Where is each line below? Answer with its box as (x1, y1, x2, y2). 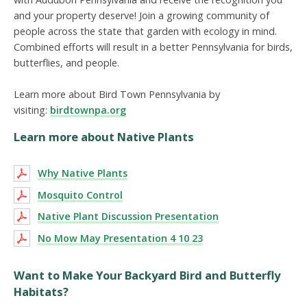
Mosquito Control (38, 188, 123, 201)
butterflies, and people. (14, 56, 119, 69)
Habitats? (14, 284, 69, 300)
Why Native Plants (38, 167, 127, 180)
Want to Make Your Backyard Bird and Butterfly (14, 267, 280, 284)
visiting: (14, 103, 50, 116)
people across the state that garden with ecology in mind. (14, 24, 277, 38)
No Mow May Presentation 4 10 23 (38, 232, 203, 245)
